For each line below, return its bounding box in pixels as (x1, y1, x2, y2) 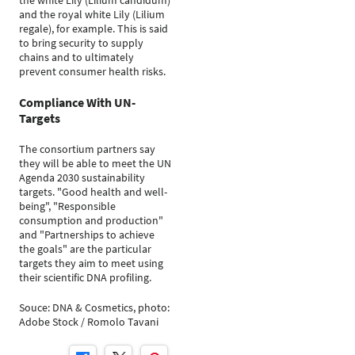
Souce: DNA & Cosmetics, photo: (19, 300, 170, 315)
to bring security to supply (19, 36, 143, 50)
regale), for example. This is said (19, 21, 168, 36)
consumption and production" (19, 213, 163, 227)
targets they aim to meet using (19, 256, 163, 270)
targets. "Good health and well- (19, 185, 167, 199)
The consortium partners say (19, 142, 155, 156)
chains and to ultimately (19, 50, 134, 64)
